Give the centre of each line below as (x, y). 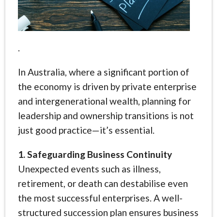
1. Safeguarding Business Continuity (95, 154)
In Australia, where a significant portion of (103, 72)
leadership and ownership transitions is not (106, 115)
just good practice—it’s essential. (86, 130)
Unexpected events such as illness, (89, 169)
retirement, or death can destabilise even (103, 183)
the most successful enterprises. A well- (100, 198)
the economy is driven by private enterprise (107, 86)
